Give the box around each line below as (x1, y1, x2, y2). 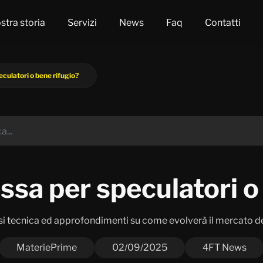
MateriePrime (16, 242, 77, 254)
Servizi (68, 17, 97, 28)
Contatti (205, 17, 241, 28)
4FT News (203, 242, 247, 254)
